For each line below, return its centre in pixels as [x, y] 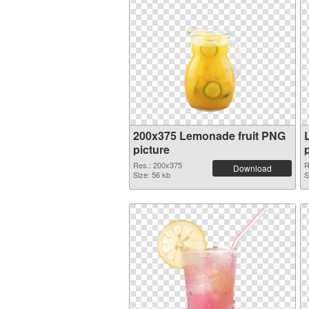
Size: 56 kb [152, 175]
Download [252, 168]
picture [151, 149]
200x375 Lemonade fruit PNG [209, 136]
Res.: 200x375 [158, 165]
